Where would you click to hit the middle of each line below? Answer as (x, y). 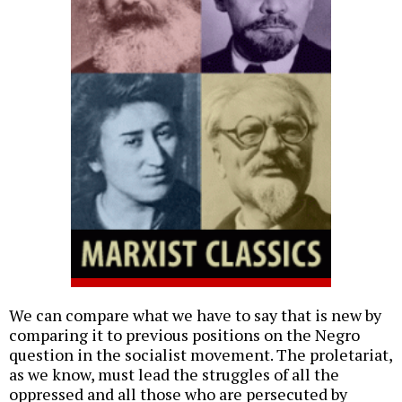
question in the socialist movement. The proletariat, (201, 354)
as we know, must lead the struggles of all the (174, 374)
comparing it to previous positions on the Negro (184, 334)
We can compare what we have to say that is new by (195, 315)
